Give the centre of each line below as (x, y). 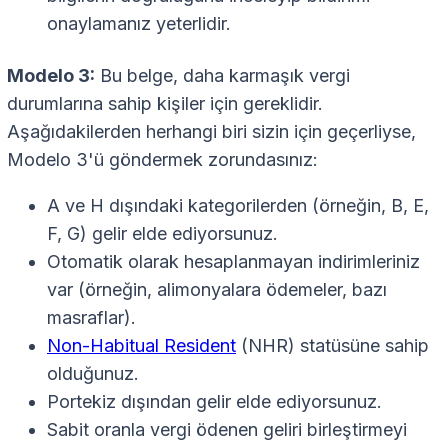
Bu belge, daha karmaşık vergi (222, 76)
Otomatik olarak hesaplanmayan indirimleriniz (233, 262)
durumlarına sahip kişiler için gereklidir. (165, 104)
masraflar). (91, 318)
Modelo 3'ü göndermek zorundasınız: (162, 160)
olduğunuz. (93, 374)
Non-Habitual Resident (141, 346)
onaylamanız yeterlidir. (139, 24)
